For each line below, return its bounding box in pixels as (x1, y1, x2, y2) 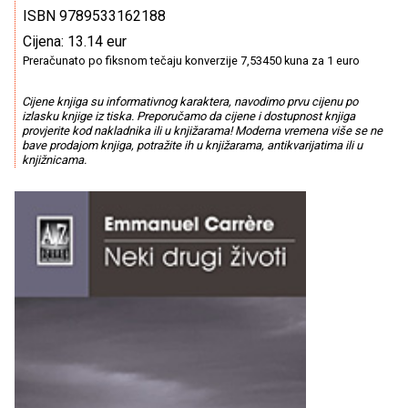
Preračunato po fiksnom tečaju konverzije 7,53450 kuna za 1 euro (23, 54, 360, 67)
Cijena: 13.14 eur (23, 33, 127, 50)
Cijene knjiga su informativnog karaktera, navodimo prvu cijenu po (21, 95, 358, 109)
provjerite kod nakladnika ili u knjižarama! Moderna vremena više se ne (21, 124, 382, 138)
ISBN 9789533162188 (23, 7, 166, 25)
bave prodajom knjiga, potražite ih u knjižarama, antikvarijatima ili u (21, 138, 362, 153)
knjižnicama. (21, 153, 87, 168)
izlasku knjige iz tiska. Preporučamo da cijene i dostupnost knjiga (21, 109, 355, 124)
